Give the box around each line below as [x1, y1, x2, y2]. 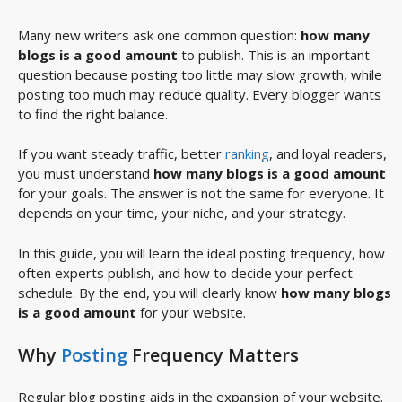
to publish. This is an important [178, 45, 370, 64]
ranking [225, 144, 269, 163]
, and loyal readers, [269, 144, 387, 163]
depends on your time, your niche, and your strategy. [18, 204, 345, 223]
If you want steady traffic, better [18, 144, 225, 163]
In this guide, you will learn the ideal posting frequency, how [18, 243, 385, 262]
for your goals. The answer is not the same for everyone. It [18, 184, 384, 203]
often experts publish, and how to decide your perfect [18, 263, 353, 282]
